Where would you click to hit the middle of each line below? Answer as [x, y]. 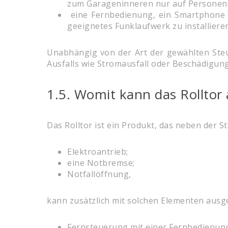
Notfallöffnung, [99, 174]
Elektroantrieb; [98, 152]
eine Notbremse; [101, 163]
